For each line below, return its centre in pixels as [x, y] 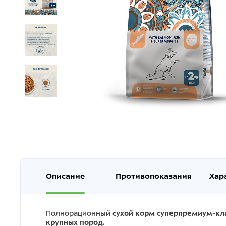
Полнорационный [79, 213]
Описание [65, 176]
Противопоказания [154, 176]
